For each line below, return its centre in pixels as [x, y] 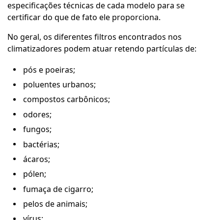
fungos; [37, 129]
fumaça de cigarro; [58, 189]
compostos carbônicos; [67, 99]
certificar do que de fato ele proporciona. [85, 17]
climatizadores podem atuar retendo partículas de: [102, 48]
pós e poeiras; [49, 69]
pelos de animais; [55, 204]
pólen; [35, 174]
